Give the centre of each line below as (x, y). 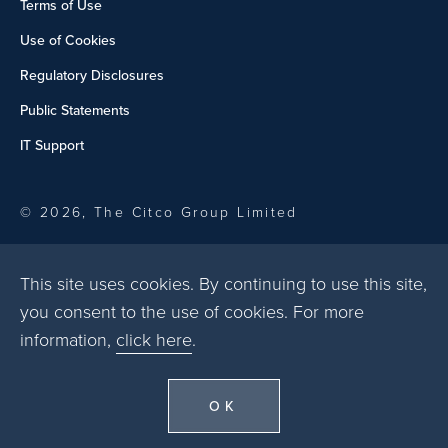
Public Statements (75, 110)
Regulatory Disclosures (92, 75)
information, (68, 339)
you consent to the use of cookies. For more (192, 311)
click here (154, 339)
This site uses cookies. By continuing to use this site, (223, 283)
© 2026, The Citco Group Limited (159, 212)
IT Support (52, 145)
